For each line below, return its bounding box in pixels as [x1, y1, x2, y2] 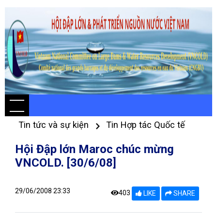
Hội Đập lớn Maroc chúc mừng [15, 142, 174, 156]
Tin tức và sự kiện [18, 120, 91, 130]
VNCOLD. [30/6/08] [15, 156, 116, 170]
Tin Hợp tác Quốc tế [106, 120, 185, 130]
